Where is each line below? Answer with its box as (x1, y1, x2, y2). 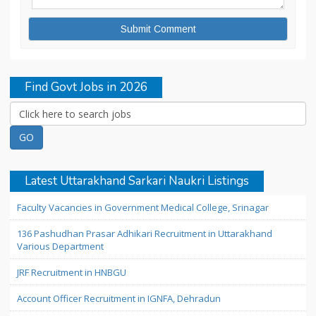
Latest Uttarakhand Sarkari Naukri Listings (25, 173, 249, 189)
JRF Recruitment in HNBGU (17, 266, 126, 279)
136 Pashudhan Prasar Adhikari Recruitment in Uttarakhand (17, 227, 272, 240)
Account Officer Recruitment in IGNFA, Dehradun (17, 292, 221, 305)
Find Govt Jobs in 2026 (25, 79, 147, 95)
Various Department (17, 240, 104, 253)
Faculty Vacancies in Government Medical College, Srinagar (17, 201, 269, 214)
